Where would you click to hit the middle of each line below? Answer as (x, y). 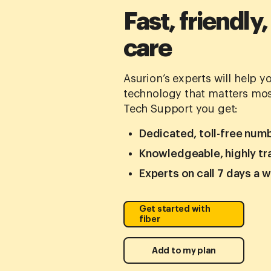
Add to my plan (184, 250)
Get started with (175, 209)
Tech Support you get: (181, 109)
